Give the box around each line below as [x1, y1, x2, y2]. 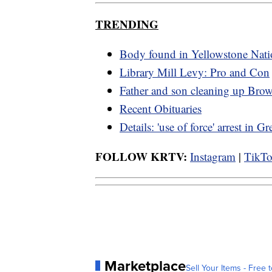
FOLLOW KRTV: [95, 148, 187, 165]
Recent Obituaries [120, 101, 202, 117]
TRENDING [95, 16, 158, 33]
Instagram [190, 149, 236, 165]
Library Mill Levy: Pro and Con [120, 64, 270, 80]
